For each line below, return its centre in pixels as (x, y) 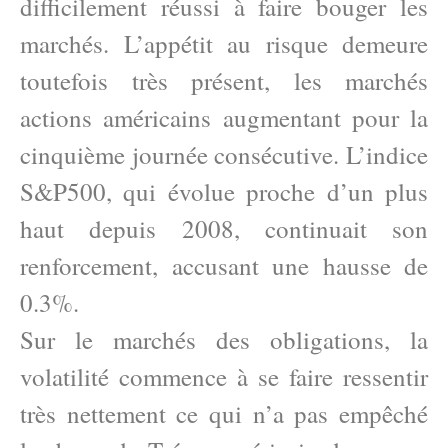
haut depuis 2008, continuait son (224, 228)
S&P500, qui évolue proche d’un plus (224, 191)
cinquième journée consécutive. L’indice (224, 154)
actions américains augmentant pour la (224, 117)
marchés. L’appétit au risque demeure (224, 43)
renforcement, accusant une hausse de (224, 265)
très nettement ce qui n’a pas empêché (224, 413)
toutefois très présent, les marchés (224, 80)
